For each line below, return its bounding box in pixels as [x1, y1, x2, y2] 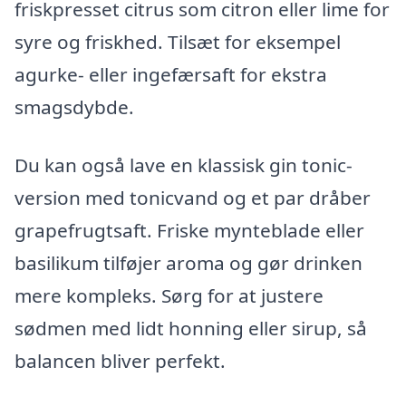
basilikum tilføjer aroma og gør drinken [14, 249, 362, 275]
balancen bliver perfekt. [14, 347, 226, 373]
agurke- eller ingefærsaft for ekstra [14, 61, 327, 87]
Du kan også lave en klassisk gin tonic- [14, 151, 353, 178]
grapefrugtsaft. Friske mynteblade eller [14, 217, 364, 243]
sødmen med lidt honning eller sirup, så [14, 314, 367, 341]
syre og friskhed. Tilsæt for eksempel [14, 28, 341, 54]
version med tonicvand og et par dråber [14, 184, 371, 210]
